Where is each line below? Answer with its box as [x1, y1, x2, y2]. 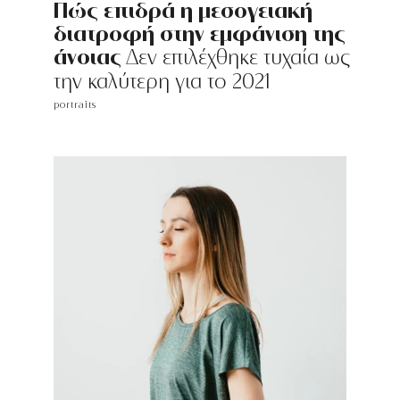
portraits [54, 99, 96, 111]
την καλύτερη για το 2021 [54, 70, 270, 94]
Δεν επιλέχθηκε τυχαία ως [121, 46, 350, 70]
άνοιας [54, 44, 121, 70]
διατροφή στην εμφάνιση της [54, 21, 346, 46]
